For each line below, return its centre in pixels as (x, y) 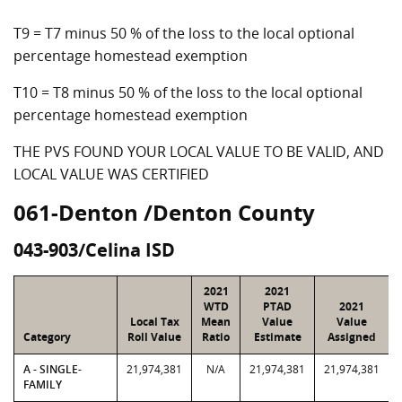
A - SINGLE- (52, 369)
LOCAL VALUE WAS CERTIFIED (111, 174)
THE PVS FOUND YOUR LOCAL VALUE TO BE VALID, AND (199, 152)
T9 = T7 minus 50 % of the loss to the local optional (184, 33)
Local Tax (154, 322)
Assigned (352, 337)
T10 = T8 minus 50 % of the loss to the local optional (188, 92)
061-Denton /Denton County (164, 212)
